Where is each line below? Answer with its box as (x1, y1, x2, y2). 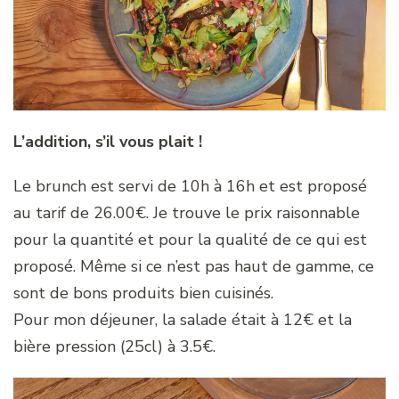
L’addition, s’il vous (13, 130, 154, 152)
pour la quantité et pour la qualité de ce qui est (13, 228, 367, 250)
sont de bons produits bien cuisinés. (13, 281, 273, 304)
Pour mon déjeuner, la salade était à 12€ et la (13, 308, 352, 330)
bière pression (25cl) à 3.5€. (13, 335, 216, 357)
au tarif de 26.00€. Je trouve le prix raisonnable (13, 201, 360, 224)
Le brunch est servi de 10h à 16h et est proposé (13, 175, 367, 197)
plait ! (159, 130, 202, 152)
